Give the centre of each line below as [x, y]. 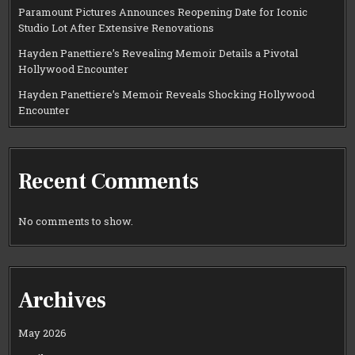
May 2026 [43, 333]
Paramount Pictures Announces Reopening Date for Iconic [163, 11]
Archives [63, 301]
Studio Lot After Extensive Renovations [116, 27]
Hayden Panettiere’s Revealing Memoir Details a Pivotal [158, 53]
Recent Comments [109, 181]
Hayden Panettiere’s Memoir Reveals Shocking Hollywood [167, 94]
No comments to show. [76, 221]
